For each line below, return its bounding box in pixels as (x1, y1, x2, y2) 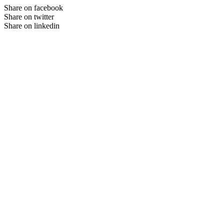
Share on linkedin (4, 21, 59, 30)
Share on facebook (4, 3, 63, 12)
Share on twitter (4, 12, 54, 21)
